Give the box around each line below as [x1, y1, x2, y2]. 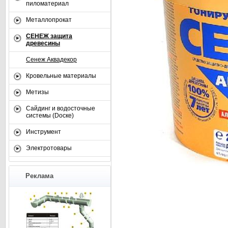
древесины [26, 40, 60, 47]
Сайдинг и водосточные [26, 105, 95, 112]
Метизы [26, 89, 49, 96]
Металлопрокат [26, 16, 72, 23]
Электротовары [26, 145, 72, 152]
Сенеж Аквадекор [26, 56, 77, 63]
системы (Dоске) [26, 112, 74, 119]
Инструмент [26, 128, 61, 135]
